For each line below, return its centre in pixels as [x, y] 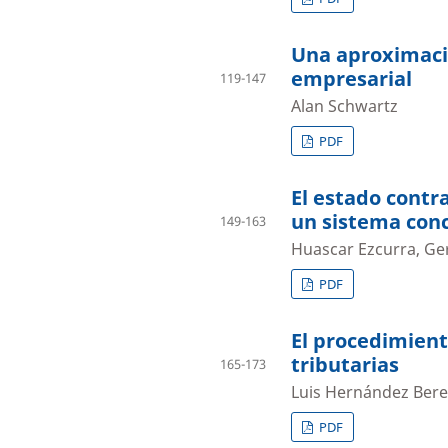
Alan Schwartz [344, 106]
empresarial [351, 79]
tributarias [345, 365]
